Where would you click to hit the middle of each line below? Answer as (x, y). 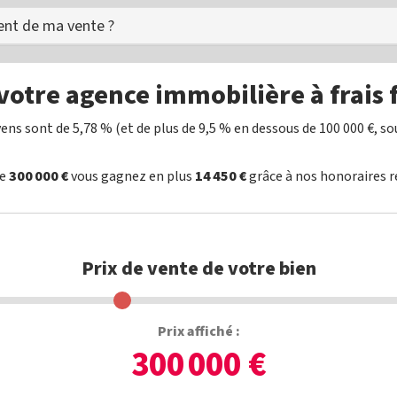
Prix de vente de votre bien (198, 269)
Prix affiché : (198, 331)
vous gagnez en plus (132, 176)
